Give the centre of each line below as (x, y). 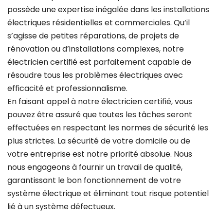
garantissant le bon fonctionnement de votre (94, 181)
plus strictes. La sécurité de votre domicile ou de (99, 141)
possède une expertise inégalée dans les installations (108, 10)
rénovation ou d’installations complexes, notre (96, 49)
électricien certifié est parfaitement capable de (99, 62)
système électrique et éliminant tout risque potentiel (108, 194)
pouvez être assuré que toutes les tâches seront (100, 115)
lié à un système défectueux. (61, 207)
